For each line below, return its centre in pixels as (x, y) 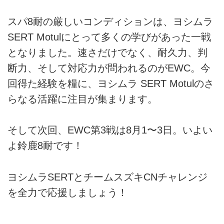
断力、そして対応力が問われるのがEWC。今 (109, 68)
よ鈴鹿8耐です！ (45, 146)
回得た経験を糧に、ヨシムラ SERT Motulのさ (111, 84)
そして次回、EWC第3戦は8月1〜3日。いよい (110, 130)
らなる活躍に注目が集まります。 (82, 99)
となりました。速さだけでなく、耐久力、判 (107, 53)
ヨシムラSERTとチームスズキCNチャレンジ (107, 177)
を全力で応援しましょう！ (67, 192)
